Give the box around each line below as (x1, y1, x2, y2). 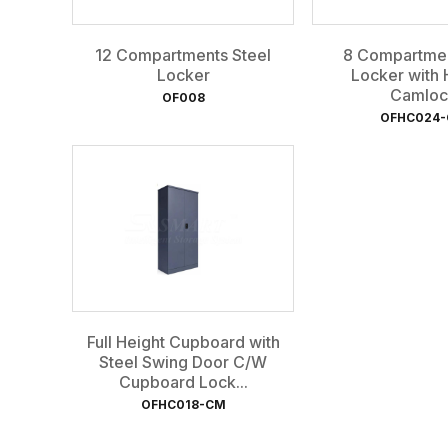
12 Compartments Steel (95, 44, 271, 65)
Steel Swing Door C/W (99, 351, 267, 372)
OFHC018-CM (140, 396, 226, 412)
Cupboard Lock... (118, 371, 248, 392)
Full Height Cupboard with (86, 331, 280, 352)
